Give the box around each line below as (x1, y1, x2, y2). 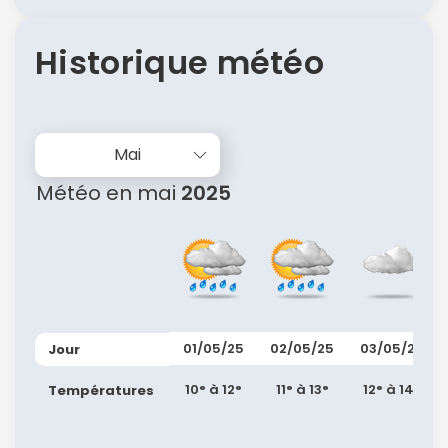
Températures (48, 381, 157, 400)
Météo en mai (36, 179, 176, 207)
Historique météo (35, 40, 325, 85)
